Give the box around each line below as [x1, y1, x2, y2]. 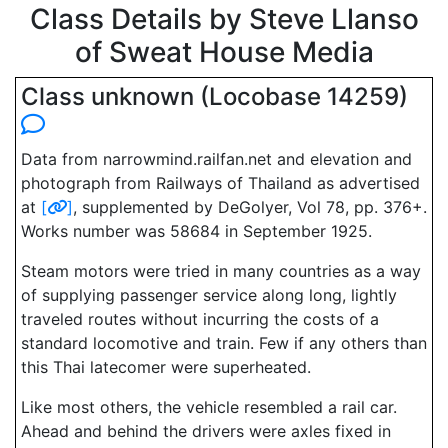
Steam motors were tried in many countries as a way [21, 261, 421, 281]
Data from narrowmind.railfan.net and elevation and [21, 149, 412, 169]
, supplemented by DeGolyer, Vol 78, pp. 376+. [73, 197, 427, 217]
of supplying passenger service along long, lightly [21, 285, 397, 305]
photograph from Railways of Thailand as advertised [21, 173, 420, 193]
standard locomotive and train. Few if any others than [21, 333, 427, 353]
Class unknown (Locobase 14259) [21, 82, 408, 111]
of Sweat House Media [74, 35, 374, 69]
